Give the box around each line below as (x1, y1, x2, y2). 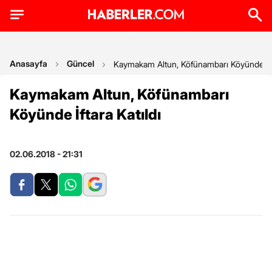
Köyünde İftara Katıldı (10, 106, 161, 123)
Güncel (67, 58, 94, 69)
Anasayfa (10, 58, 47, 69)
